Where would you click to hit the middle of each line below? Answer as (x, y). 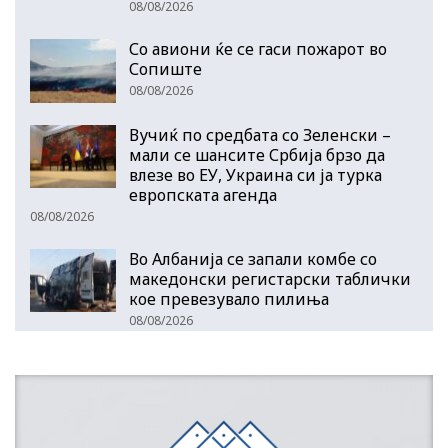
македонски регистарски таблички (270, 278)
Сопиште (165, 69)
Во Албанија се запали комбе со (253, 258)
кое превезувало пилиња (229, 298)
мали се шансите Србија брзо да (257, 154)
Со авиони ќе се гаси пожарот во (258, 49)
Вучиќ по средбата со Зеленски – (260, 134)
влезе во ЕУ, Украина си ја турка (255, 174)
